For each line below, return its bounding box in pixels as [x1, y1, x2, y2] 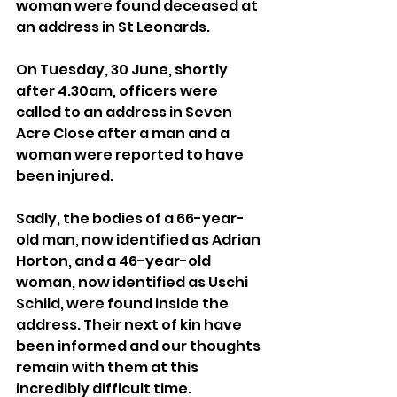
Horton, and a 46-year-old [16, 251, 214, 272]
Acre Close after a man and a [16, 123, 232, 144]
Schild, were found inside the [16, 293, 231, 315]
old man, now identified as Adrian [16, 230, 263, 251]
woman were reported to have [16, 144, 246, 166]
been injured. [16, 166, 113, 187]
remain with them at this [16, 357, 201, 378]
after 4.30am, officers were [16, 81, 221, 102]
